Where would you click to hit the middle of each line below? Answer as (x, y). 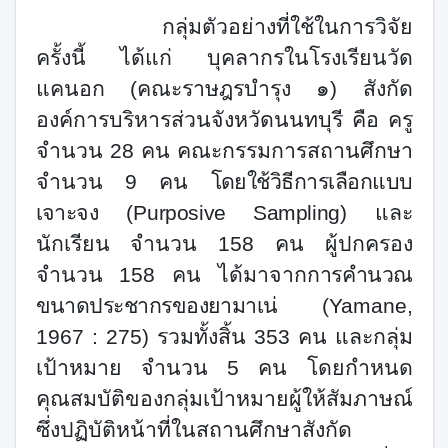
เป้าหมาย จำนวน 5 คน (171, 367)
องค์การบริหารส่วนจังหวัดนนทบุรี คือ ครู (224, 119)
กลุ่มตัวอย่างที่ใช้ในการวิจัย (224, 26)
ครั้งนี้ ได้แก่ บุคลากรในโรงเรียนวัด (224, 57)
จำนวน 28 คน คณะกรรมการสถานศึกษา (224, 150)
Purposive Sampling (236, 212)
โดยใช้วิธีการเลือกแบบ (311, 181)
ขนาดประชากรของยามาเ (149, 305)
